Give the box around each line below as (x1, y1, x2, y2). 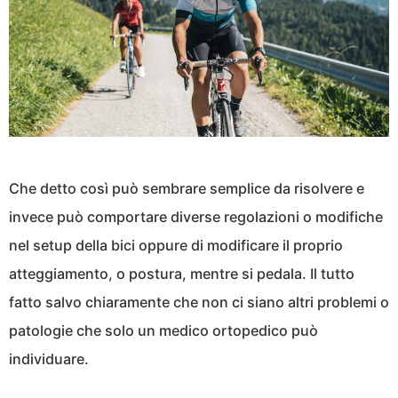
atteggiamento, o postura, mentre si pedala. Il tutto (9, 265, 354, 283)
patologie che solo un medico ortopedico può (9, 322, 318, 340)
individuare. (9, 350, 89, 369)
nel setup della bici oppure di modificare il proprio (9, 236, 343, 255)
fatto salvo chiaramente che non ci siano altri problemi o (9, 293, 389, 312)
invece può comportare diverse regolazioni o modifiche (9, 208, 383, 227)
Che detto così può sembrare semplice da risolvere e (9, 179, 364, 198)
